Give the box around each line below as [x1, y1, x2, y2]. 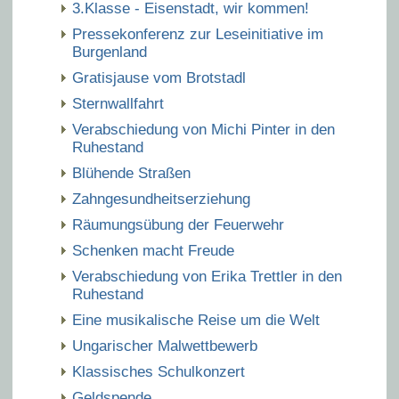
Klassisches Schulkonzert [72, 363, 245, 380]
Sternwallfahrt [72, 95, 164, 112]
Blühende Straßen [72, 165, 191, 182]
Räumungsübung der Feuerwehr [72, 216, 284, 233]
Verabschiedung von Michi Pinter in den [72, 121, 335, 138]
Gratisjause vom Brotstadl [72, 69, 246, 86]
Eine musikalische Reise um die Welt [72, 312, 320, 329]
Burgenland [72, 44, 147, 61]
